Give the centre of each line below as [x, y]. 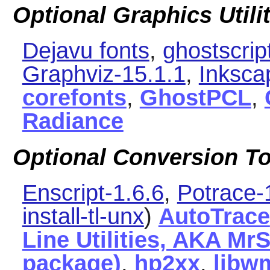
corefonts [74, 98]
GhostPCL [195, 98]
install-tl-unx [83, 216]
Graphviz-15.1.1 [104, 74]
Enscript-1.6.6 [93, 193]
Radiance [73, 121]
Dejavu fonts [86, 51]
